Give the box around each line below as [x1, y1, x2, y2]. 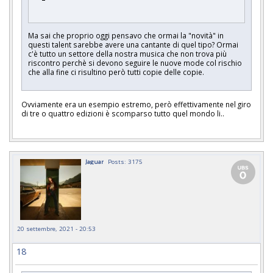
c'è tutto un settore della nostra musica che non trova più [28, 49, 227, 59]
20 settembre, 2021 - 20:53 [17, 224, 96, 233]
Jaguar [85, 157, 104, 166]
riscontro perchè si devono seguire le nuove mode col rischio [28, 58, 242, 68]
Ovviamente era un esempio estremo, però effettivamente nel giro [21, 99, 251, 109]
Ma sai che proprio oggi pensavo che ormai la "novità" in [28, 30, 224, 41]
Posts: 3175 [108, 157, 143, 166]
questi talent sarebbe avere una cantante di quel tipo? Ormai [28, 40, 238, 50]
